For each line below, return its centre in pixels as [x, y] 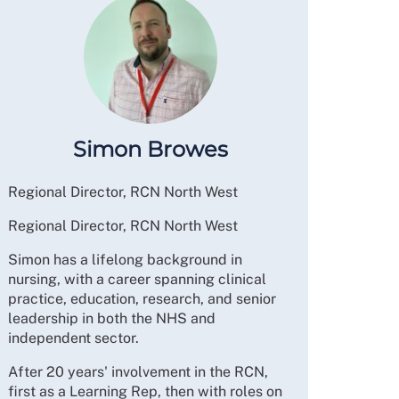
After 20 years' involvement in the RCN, [138, 372]
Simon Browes [151, 150]
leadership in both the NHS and [111, 319]
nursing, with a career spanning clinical [137, 280]
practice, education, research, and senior [142, 299]
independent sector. [73, 338]
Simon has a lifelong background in [125, 260]
